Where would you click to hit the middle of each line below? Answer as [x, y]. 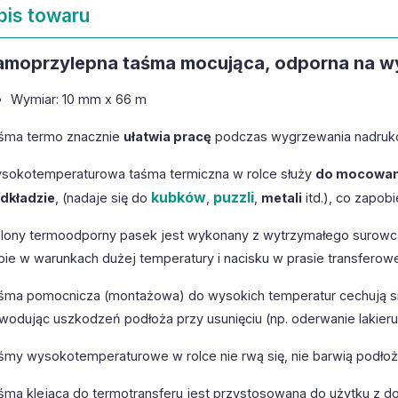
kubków [178, 197]
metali [281, 197]
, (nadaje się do [103, 197]
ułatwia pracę [167, 136]
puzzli [233, 197]
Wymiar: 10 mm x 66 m [78, 99]
